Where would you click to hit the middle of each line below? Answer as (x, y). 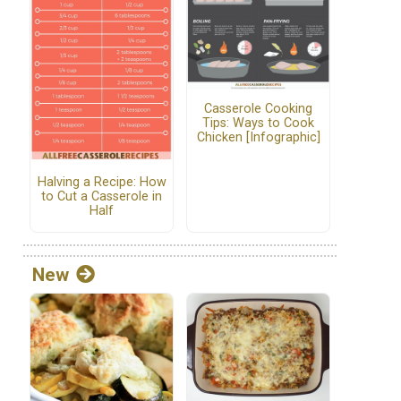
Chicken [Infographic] (258, 138)
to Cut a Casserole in (102, 197)
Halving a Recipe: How (102, 183)
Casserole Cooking (258, 109)
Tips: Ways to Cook (258, 124)
